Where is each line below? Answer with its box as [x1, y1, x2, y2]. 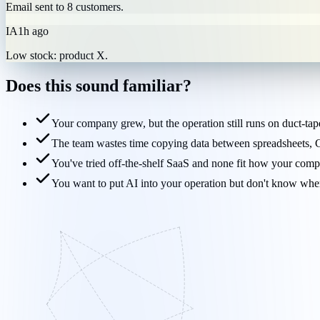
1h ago [18, 25, 49, 38]
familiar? [123, 76, 191, 96]
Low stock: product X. [6, 49, 108, 62]
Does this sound [6, 76, 119, 96]
